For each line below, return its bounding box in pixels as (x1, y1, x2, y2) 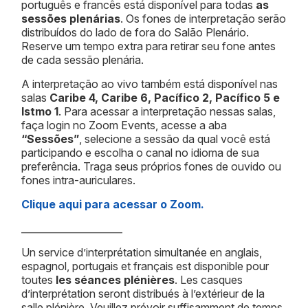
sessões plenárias (21, 11, 120, 25)
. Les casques (175, 272, 243, 287)
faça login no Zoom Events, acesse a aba (21, 118, 227, 132)
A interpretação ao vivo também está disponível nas (21, 76, 278, 91)
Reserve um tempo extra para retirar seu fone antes (21, 38, 276, 53)
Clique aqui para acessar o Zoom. (21, 197, 204, 211)
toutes (21, 272, 56, 287)
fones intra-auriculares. (21, 173, 135, 187)
